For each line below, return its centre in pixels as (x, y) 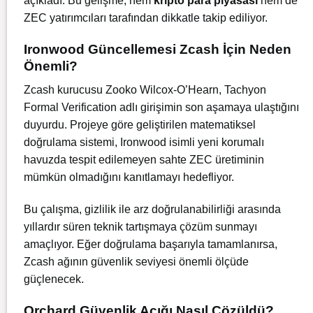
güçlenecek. (54, 279)
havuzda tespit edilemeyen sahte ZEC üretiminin (144, 160)
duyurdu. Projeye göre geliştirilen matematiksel (140, 125)
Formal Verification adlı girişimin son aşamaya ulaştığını (161, 108)
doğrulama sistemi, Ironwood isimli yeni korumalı (144, 143)
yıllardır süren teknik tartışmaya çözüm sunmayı (140, 226)
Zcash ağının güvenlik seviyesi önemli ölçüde (136, 261)
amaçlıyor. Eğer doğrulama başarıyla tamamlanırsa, (151, 244)
